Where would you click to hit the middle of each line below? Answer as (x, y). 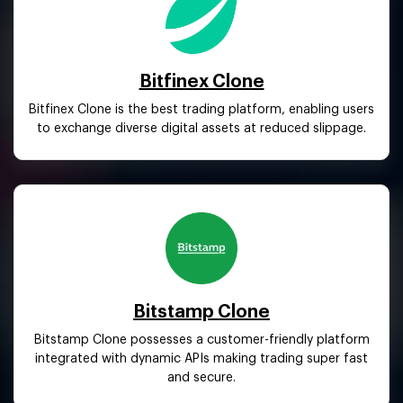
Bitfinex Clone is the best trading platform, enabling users (201, 109)
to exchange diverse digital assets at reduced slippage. (201, 128)
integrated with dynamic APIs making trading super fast (201, 358)
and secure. (201, 377)
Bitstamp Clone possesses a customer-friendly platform (201, 340)
